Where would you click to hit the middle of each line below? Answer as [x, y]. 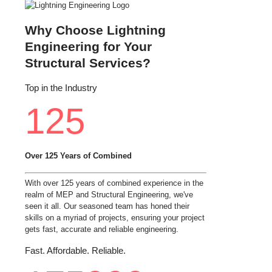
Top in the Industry [61, 88]
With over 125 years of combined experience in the [114, 183]
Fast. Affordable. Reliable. [75, 251]
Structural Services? [88, 63]
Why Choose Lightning [95, 30]
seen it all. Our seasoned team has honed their [107, 206]
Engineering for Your [88, 46]
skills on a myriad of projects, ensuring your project [115, 218]
